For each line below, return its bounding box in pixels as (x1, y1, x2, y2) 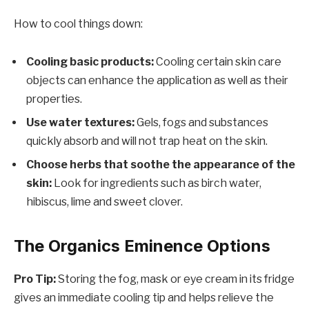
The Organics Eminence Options (14, 235, 270, 256)
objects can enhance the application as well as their (26, 74, 288, 88)
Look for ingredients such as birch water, (52, 177, 261, 190)
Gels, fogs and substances (137, 116, 268, 130)
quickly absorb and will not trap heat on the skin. (26, 134, 268, 148)
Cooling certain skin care (154, 55, 281, 69)
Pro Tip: (14, 272, 58, 286)
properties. (26, 92, 82, 106)
